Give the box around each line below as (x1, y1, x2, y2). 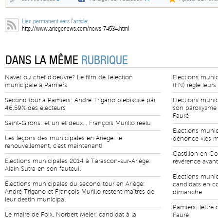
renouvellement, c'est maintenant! (5, 143, 103, 149)
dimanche (173, 189, 202, 196)
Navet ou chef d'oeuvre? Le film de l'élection (5, 74, 133, 81)
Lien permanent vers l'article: (22, 18, 89, 25)
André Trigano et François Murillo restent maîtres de (5, 188, 154, 195)
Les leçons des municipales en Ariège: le (5, 135, 122, 142)
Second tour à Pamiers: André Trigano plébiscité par (5, 97, 156, 104)
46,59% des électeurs (5, 105, 66, 111)
